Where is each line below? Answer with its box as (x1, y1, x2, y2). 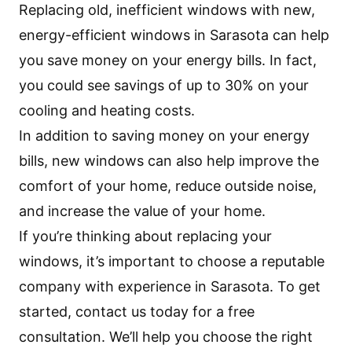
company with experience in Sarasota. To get (19, 278, 321, 295)
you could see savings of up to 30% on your (19, 77, 309, 93)
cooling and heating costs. (19, 102, 195, 119)
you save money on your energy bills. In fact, (19, 52, 317, 68)
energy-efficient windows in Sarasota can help (19, 27, 329, 43)
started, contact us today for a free (19, 303, 255, 320)
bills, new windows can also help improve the (19, 152, 319, 169)
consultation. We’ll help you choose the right (19, 328, 313, 345)
